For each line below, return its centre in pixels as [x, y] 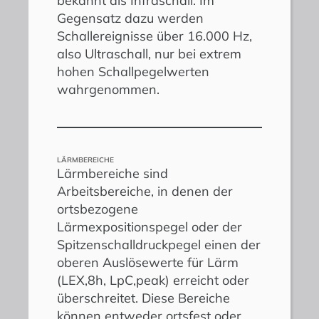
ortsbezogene [98, 209]
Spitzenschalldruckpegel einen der [159, 244]
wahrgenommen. [108, 89]
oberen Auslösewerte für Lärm [148, 262]
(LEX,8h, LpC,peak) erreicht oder [153, 280]
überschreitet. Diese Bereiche [143, 298]
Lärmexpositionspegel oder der [150, 226]
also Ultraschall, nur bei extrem [149, 53]
